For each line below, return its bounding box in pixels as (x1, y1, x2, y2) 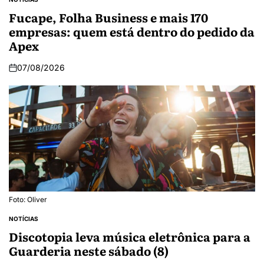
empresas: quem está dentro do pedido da (9, 22, 255, 41)
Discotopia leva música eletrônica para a (9, 227, 250, 246)
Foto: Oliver (9, 195, 47, 204)
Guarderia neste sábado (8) (9, 242, 169, 260)
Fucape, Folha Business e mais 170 (9, 8, 208, 27)
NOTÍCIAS (9, 215, 38, 223)
